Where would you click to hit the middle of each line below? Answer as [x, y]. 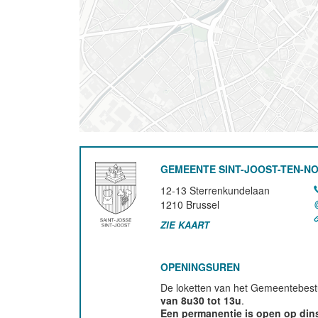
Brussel [203, 204]
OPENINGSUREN [201, 267]
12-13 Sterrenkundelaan [215, 190]
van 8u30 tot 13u [201, 300]
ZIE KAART [185, 225]
